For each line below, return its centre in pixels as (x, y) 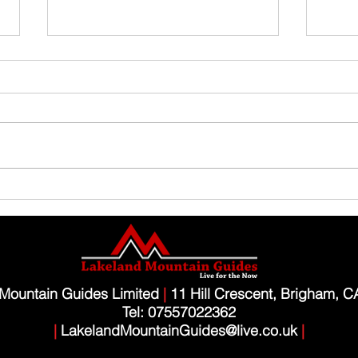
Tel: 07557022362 (179, 312)
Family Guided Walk (112, 135)
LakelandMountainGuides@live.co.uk (179, 330)
